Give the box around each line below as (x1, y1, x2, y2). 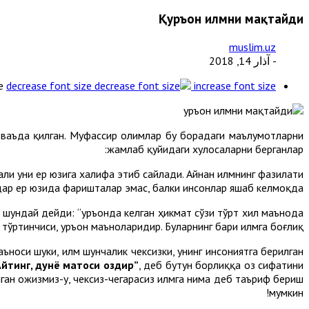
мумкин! (269, 285, 303, 299)
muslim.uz (229, 39, 276, 54)
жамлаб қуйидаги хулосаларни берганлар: (107, 141, 303, 156)
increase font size (194, 78, 276, 92)
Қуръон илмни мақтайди (159, 10, 303, 27)
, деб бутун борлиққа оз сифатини (138, 257, 304, 272)
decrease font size (6, 78, 92, 92)
